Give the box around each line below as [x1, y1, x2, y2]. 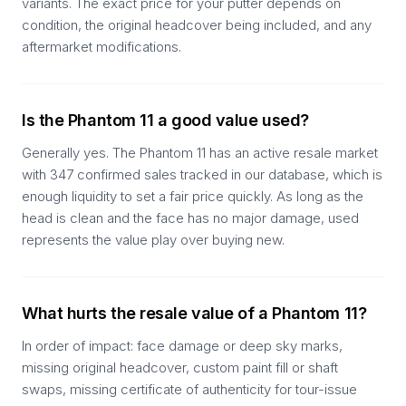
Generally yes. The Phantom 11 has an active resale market [22, 144, 378, 161]
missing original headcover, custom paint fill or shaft [22, 359, 338, 376]
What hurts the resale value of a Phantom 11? [22, 304, 367, 323]
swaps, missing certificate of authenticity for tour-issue [22, 381, 357, 398]
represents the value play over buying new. [22, 231, 285, 248]
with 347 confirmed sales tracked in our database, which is [22, 166, 382, 183]
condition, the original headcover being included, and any [22, 16, 372, 34]
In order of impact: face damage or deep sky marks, [22, 337, 343, 354]
